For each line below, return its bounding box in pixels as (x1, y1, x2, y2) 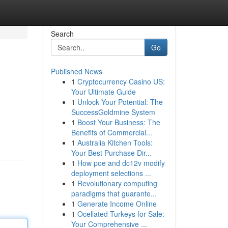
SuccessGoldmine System (71, 107, 155, 117)
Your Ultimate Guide (71, 87, 136, 97)
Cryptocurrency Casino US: (77, 76, 165, 87)
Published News (50, 66, 102, 76)
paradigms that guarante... (71, 188, 157, 198)
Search (50, 28, 74, 39)
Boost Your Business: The (77, 117, 160, 127)
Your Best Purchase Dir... (71, 148, 152, 158)
